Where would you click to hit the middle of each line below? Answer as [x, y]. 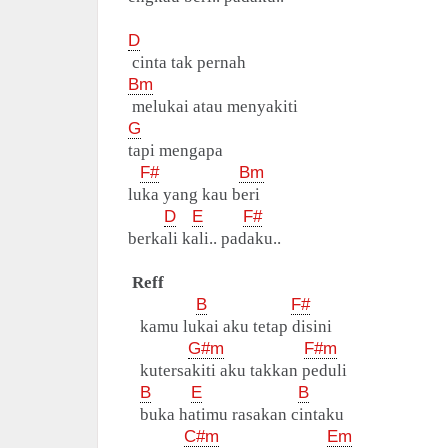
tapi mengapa [175, 151]
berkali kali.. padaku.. [204, 239]
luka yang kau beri [194, 195]
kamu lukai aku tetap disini [230, 327]
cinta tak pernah [187, 63]
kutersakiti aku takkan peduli [237, 371]
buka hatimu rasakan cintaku [236, 415]
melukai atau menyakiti [213, 107]
